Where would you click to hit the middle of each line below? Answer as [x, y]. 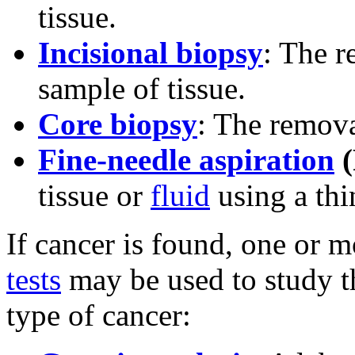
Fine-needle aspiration [186, 160]
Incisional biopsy [151, 53]
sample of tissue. [142, 89]
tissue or [94, 196]
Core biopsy [118, 124]
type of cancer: [99, 315]
